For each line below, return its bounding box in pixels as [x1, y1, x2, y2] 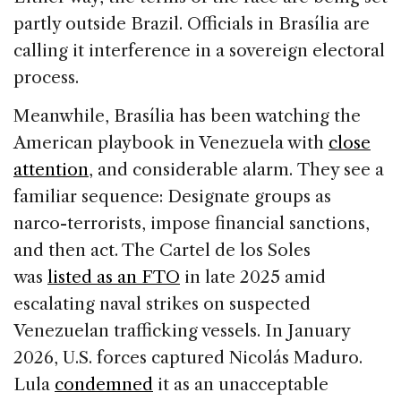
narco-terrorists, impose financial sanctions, [13, 212, 370, 234]
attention [13, 158, 89, 180]
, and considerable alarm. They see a [89, 158, 384, 180]
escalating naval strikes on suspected [13, 293, 311, 314]
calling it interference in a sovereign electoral [13, 39, 385, 61]
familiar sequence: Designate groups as [13, 185, 331, 207]
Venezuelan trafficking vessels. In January [13, 320, 350, 341]
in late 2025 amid [180, 266, 326, 287]
